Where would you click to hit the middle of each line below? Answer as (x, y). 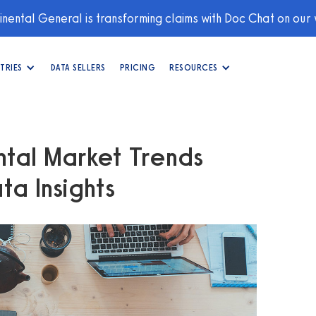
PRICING (137, 67)
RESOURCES (194, 67)
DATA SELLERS (78, 67)
